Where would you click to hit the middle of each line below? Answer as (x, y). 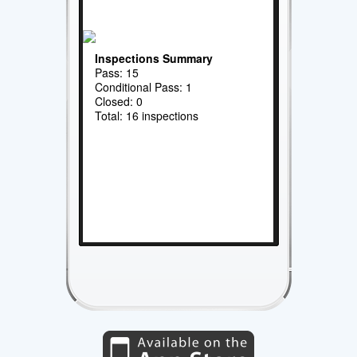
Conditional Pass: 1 (144, 86)
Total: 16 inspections (147, 115)
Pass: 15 (117, 72)
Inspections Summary (154, 58)
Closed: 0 (119, 101)
